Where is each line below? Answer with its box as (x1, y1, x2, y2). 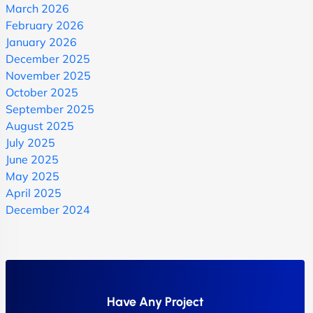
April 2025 (6, 185, 61, 200)
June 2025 (6, 152, 59, 166)
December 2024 (6, 202, 90, 217)
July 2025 (6, 135, 55, 150)
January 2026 (6, 34, 77, 49)
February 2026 (6, 17, 84, 32)
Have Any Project (107, 293, 203, 310)
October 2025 (6, 85, 78, 99)
